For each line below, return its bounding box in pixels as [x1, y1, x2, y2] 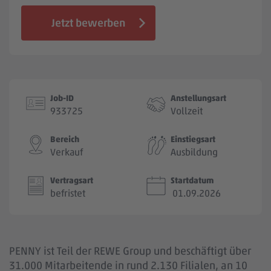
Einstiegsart [171, 134, 215, 145]
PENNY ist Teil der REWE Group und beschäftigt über [9, 244, 251, 258]
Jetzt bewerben [51, 16, 125, 30]
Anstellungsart [171, 93, 226, 103]
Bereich [50, 134, 79, 145]
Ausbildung [171, 146, 218, 158]
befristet [50, 188, 85, 200]
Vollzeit [171, 105, 203, 117]
